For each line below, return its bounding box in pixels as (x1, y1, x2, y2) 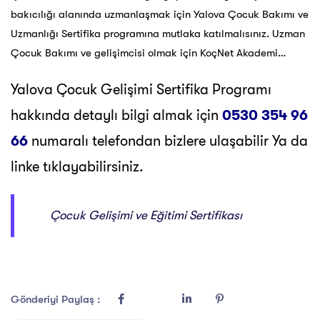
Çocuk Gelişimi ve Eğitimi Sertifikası (50, 209, 242, 223)
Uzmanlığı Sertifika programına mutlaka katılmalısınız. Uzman (11, 27, 305, 41)
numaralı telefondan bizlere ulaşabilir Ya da (31, 133, 308, 150)
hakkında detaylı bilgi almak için (11, 107, 222, 124)
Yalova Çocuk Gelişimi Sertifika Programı (11, 81, 271, 99)
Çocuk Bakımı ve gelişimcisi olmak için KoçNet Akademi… (11, 46, 286, 60)
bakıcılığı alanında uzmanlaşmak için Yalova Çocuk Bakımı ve (11, 8, 309, 21)
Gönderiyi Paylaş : (11, 293, 103, 306)
